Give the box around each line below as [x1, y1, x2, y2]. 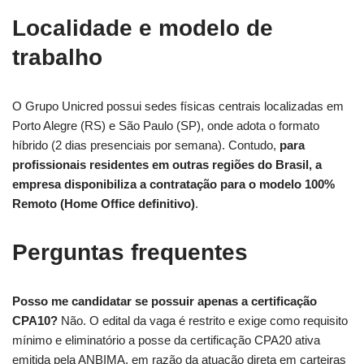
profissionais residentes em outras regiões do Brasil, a [12, 158, 322, 172]
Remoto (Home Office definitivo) [12, 197, 195, 211]
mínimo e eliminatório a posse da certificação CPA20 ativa [12, 333, 320, 348]
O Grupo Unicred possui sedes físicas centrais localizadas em [12, 99, 344, 114]
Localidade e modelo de [12, 15, 273, 41]
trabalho [12, 45, 102, 71]
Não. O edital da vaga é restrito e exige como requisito [58, 314, 348, 328]
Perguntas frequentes [12, 240, 248, 266]
